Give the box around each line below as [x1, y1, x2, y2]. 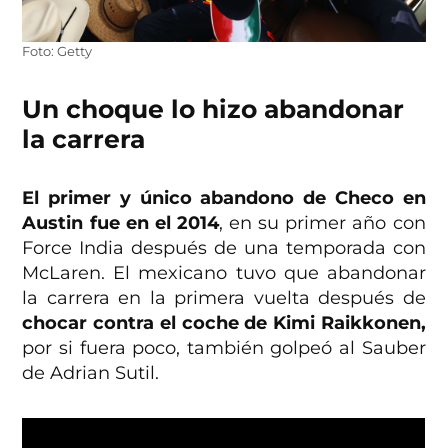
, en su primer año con [218, 212, 426, 235]
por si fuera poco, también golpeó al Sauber [22, 337, 426, 360]
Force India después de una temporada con [22, 237, 426, 260]
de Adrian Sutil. [22, 362, 165, 385]
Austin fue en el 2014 [22, 212, 219, 235]
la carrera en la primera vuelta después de [22, 287, 426, 310]
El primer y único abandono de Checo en [22, 187, 426, 210]
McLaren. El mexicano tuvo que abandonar [22, 262, 426, 285]
